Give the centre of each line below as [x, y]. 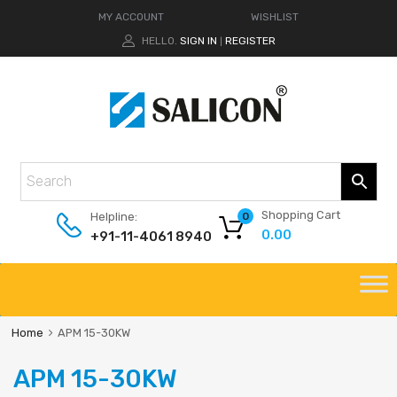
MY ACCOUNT [131, 16]
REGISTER [250, 40]
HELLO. [159, 40]
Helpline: [114, 217]
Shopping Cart [301, 214]
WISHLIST [275, 16]
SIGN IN [198, 40]
